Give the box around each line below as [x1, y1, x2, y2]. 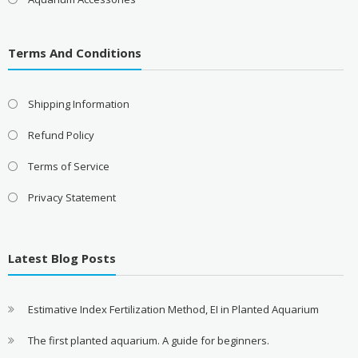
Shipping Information [27, 96, 129, 111]
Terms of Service [27, 158, 109, 173]
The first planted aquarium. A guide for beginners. [27, 333, 269, 348]
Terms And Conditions [7, 44, 141, 61]
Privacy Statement [27, 189, 116, 205]
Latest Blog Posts [7, 250, 116, 266]
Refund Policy [27, 127, 94, 142]
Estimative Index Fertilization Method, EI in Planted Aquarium [27, 302, 319, 316]
